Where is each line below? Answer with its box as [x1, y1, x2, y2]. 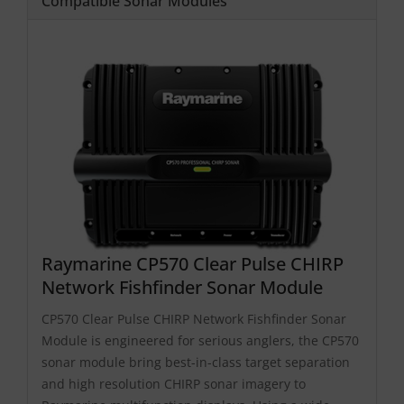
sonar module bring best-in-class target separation [41, 353, 350, 372]
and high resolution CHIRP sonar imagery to [41, 375, 306, 393]
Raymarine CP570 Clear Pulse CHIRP [41, 252, 344, 277]
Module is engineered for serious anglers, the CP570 [41, 332, 359, 350]
